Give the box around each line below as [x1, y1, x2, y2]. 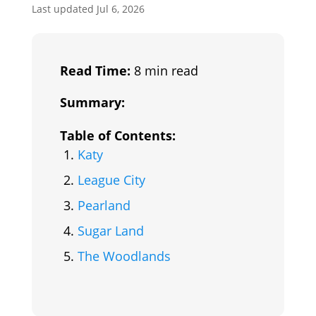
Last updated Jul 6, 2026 [31, 2, 145, 16]
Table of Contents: [59, 127, 176, 144]
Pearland [77, 197, 130, 214]
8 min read [130, 62, 198, 79]
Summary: [59, 94, 125, 111]
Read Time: [59, 62, 130, 79]
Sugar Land [77, 222, 144, 239]
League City [77, 171, 145, 188]
